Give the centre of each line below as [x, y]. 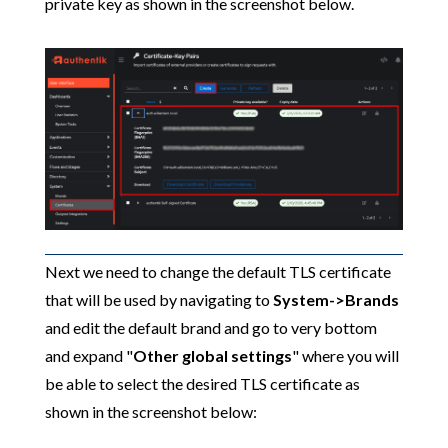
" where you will [345, 355]
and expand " [88, 355]
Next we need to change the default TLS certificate [217, 271]
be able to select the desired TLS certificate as [202, 383]
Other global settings [212, 355]
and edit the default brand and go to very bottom [210, 327]
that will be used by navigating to [158, 299]
